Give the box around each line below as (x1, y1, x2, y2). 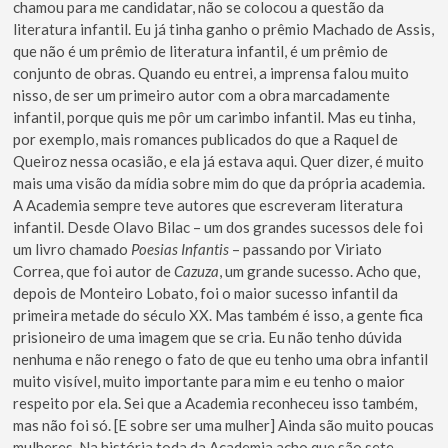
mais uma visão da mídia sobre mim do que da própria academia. (13, 174, 426, 193)
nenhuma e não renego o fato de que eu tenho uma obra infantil (13, 350, 429, 369)
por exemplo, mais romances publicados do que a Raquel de (13, 130, 399, 149)
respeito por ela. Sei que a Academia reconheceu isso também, (13, 394, 418, 413)
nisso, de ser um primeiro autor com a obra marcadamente (13, 86, 391, 105)
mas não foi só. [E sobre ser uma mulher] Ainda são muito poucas (13, 416, 435, 435)
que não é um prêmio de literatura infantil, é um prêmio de (13, 42, 389, 61)
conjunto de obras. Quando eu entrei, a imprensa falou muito (13, 64, 410, 83)
